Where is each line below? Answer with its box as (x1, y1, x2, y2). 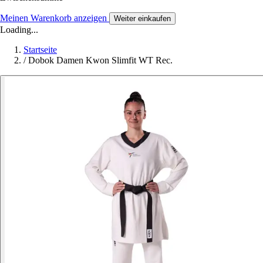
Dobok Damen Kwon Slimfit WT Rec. (28, 55, 173, 65)
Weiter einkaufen (114, 14, 171, 23)
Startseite (23, 44, 57, 55)
